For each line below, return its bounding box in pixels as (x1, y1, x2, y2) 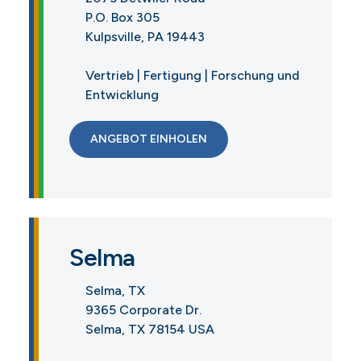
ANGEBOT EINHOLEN (90, 131, 207, 146)
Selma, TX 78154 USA (85, 321, 214, 337)
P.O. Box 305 (85, 9, 160, 25)
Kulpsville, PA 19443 (85, 28, 205, 44)
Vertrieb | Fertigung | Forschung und (85, 67, 300, 83)
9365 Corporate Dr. (85, 301, 201, 317)
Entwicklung (85, 86, 159, 102)
